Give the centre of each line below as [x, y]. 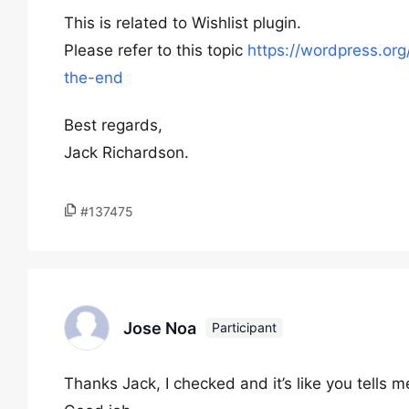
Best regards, [113, 125]
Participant [244, 327]
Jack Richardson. [126, 152]
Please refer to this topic [156, 50]
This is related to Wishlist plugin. [183, 23]
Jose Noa [160, 328]
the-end [94, 78]
